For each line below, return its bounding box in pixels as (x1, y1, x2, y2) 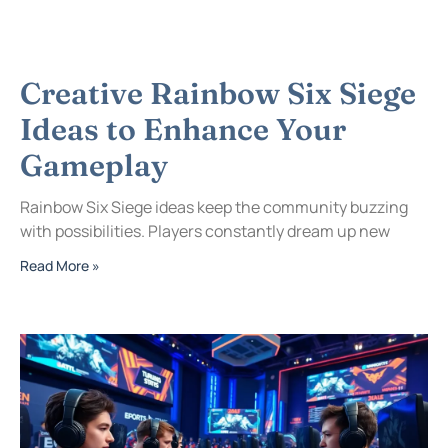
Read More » (20, 255, 100, 275)
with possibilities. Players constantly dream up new (20, 219, 390, 242)
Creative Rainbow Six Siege (20, 74, 416, 112)
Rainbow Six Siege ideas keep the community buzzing (20, 195, 408, 218)
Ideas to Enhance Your (20, 110, 346, 148)
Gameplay (20, 146, 168, 184)
